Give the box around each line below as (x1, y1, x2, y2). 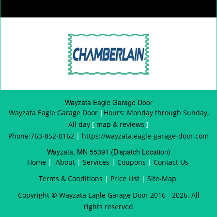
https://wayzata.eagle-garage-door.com (82, 131, 209, 140)
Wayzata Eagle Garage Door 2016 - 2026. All (57, 190, 200, 200)
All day (68, 120, 90, 129)
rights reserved (84, 202, 133, 211)
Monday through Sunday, (126, 108, 209, 117)
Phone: (8, 131, 31, 140)
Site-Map (147, 174, 176, 183)
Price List (110, 174, 139, 183)
